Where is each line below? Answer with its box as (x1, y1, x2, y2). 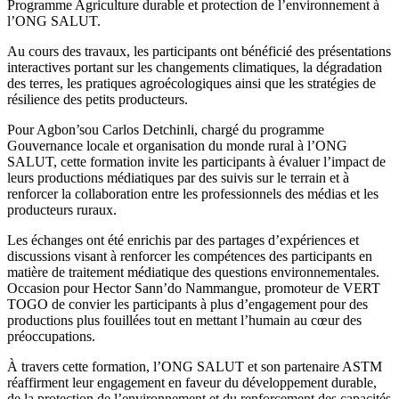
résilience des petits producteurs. (7, 91, 188, 107)
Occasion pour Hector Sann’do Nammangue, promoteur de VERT (7, 280, 380, 296)
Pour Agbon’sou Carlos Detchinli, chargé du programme (7, 121, 324, 137)
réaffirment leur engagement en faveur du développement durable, (7, 374, 377, 390)
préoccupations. (7, 328, 95, 344)
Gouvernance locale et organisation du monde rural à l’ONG (7, 137, 347, 153)
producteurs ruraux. (7, 201, 117, 217)
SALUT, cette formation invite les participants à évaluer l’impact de (7, 153, 386, 169)
